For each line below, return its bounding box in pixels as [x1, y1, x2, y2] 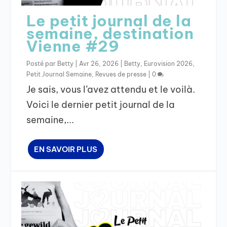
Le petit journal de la [26, 11, 192, 30]
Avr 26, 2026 [79, 59, 119, 67]
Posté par [26, 59, 58, 67]
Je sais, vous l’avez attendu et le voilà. [26, 83, 196, 95]
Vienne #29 [26, 36, 120, 56]
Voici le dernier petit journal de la [26, 98, 175, 110]
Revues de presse [95, 70, 147, 78]
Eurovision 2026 [144, 59, 193, 67]
